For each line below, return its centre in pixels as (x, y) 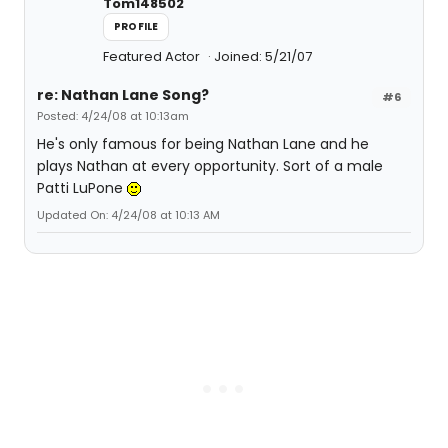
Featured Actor (153, 56)
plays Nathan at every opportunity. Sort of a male (210, 166)
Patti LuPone (82, 188)
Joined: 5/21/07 (263, 56)
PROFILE (136, 26)
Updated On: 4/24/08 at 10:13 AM (128, 215)
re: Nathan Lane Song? (123, 95)
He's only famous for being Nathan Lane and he (203, 144)
